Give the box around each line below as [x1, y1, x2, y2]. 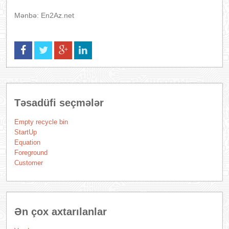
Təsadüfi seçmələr [14, 97, 104, 108]
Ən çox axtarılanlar [14, 206, 107, 217]
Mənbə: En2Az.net [14, 11, 74, 19]
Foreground [14, 149, 48, 156]
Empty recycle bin [14, 118, 68, 126]
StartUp [14, 128, 37, 136]
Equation [14, 139, 40, 146]
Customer [14, 159, 43, 167]
